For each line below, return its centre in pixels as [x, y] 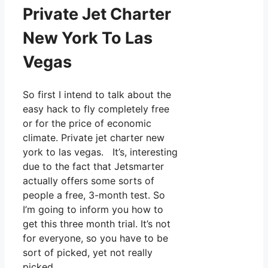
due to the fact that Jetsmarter [93, 166]
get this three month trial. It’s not [97, 223]
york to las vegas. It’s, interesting [100, 152]
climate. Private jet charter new [94, 137]
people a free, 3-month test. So [94, 195]
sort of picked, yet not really [88, 252]
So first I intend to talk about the [97, 94]
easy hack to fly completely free [96, 109]
